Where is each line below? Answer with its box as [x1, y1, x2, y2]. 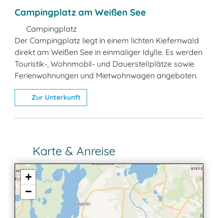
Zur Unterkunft [29, 92, 81, 102]
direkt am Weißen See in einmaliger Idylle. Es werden [15, 47, 202, 57]
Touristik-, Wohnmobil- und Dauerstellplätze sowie [15, 58, 194, 69]
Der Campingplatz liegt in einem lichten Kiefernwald [15, 35, 199, 45]
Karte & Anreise [29, 143, 115, 158]
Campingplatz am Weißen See [15, 6, 146, 18]
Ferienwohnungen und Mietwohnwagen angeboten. [15, 70, 198, 80]
